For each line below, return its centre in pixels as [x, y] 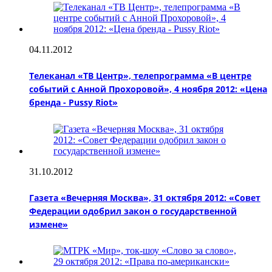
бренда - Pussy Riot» [73, 103]
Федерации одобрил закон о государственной [133, 211]
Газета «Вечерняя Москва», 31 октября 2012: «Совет [145, 198]
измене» [49, 225]
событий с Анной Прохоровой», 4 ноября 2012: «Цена [148, 89]
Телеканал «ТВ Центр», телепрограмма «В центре [140, 76]
